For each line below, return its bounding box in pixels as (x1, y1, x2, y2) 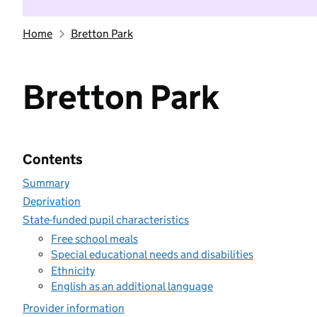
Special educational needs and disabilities (51, 248, 253, 261)
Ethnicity (51, 263, 95, 277)
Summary (23, 176, 69, 190)
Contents (23, 151, 83, 168)
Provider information (23, 301, 125, 315)
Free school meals (51, 231, 138, 246)
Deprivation (23, 195, 81, 208)
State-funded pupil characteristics (23, 213, 189, 226)
